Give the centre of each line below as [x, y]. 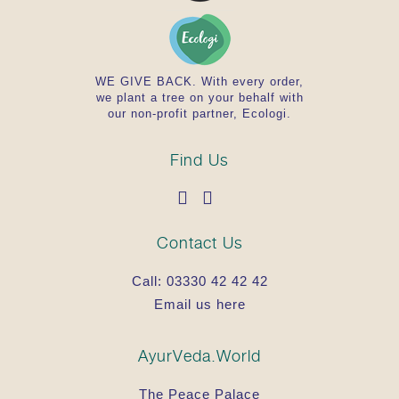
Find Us [199, 159]
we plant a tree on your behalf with [199, 97]
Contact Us [199, 242]
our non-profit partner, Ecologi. [199, 113]
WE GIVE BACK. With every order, [199, 81]
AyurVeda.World [199, 355]
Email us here [199, 304]
